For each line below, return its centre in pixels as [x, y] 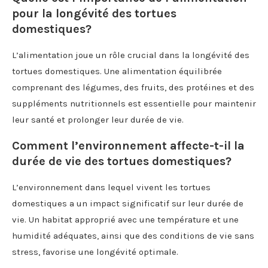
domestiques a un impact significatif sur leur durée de [128, 203]
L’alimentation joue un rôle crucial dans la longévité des [131, 55]
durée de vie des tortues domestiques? [122, 161]
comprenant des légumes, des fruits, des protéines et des [133, 87]
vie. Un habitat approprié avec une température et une [125, 219]
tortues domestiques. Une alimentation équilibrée [117, 71]
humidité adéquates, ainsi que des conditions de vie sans [133, 235]
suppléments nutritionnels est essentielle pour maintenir [134, 103]
